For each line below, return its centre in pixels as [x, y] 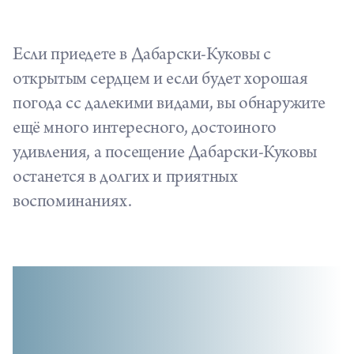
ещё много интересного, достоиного [145, 130]
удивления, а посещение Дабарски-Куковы [165, 154]
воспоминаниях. [72, 203]
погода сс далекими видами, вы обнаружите [169, 105]
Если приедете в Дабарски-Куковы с [142, 56]
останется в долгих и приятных [125, 179]
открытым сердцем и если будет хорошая [160, 81]
